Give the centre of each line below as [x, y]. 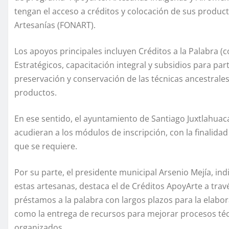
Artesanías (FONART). [55, 25]
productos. [36, 93]
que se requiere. [46, 146]
